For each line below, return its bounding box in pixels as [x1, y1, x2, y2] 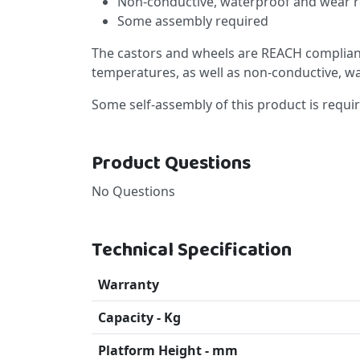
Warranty [98, 275, 159, 293]
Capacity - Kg [98, 308, 181, 326]
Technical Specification [92, 234, 292, 266]
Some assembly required [117, 11, 268, 30]
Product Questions [92, 147, 251, 179]
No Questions [92, 182, 175, 200]
